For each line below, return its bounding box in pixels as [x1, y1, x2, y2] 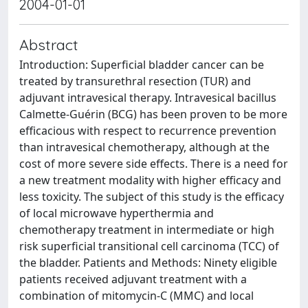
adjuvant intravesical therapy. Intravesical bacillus [19, 90, 276, 105]
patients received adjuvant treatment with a [19, 272, 247, 287]
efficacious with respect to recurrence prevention [19, 123, 276, 138]
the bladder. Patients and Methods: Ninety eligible [19, 255, 277, 270]
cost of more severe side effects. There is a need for [19, 156, 288, 171]
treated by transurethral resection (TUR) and [19, 74, 251, 89]
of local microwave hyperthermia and [19, 206, 214, 221]
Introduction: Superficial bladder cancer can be [19, 57, 264, 72]
